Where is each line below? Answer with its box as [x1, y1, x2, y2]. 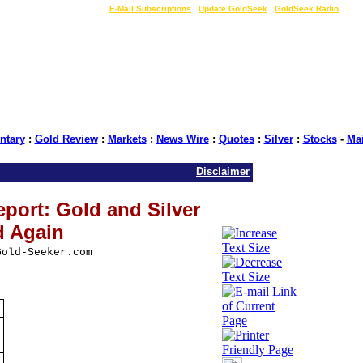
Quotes [218, 133, 254, 145]
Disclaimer [196, 165, 250, 177]
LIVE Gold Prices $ [24, 4, 102, 13]
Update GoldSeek [199, 4, 267, 13]
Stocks [302, 133, 337, 145]
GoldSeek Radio [275, 4, 339, 13]
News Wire [156, 133, 209, 145]
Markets [107, 133, 147, 145]
